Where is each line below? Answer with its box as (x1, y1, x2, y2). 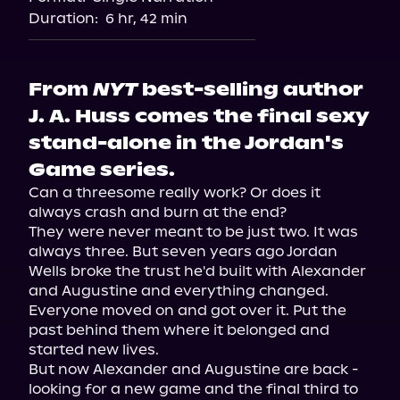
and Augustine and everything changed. (29, 282, 329, 299)
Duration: (29, 10, 98, 27)
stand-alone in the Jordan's (29, 131, 344, 154)
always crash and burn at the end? (29, 204, 287, 221)
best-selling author (137, 78, 363, 101)
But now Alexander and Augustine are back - (29, 361, 359, 378)
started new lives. (29, 341, 159, 358)
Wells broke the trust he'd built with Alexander (29, 262, 366, 279)
